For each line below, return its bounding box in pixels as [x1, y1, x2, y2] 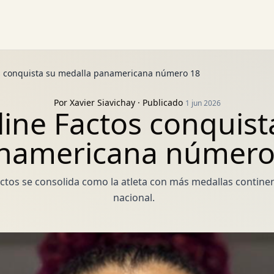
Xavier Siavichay [69, 97, 135, 108]
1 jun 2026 [185, 98, 221, 108]
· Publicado [135, 97, 185, 108]
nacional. [113, 191, 155, 204]
